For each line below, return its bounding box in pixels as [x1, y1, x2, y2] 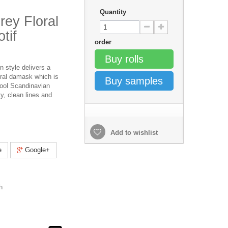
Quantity [99, 8, 126, 16]
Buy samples [104, 75, 163, 87]
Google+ [23, 146, 50, 154]
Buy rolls [104, 53, 144, 65]
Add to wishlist [108, 129, 158, 136]
